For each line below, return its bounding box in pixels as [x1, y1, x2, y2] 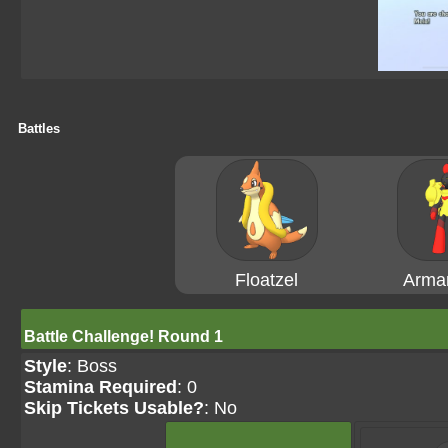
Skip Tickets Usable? [24, 398, 204, 418]
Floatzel [235, 270, 298, 290]
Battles [18, 121, 60, 136]
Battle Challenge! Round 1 [24, 328, 223, 345]
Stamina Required [24, 377, 177, 397]
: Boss [67, 356, 117, 376]
